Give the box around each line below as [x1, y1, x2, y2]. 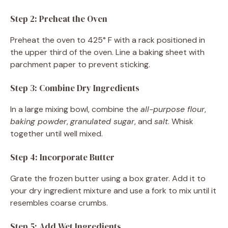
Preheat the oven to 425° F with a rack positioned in [10, 34, 205, 45]
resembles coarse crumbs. [10, 197, 108, 208]
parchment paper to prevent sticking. [10, 59, 150, 70]
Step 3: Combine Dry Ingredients [10, 81, 139, 94]
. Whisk [168, 116, 193, 127]
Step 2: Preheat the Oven [10, 12, 107, 25]
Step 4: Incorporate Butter [10, 151, 115, 163]
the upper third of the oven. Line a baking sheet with [10, 46, 205, 58]
